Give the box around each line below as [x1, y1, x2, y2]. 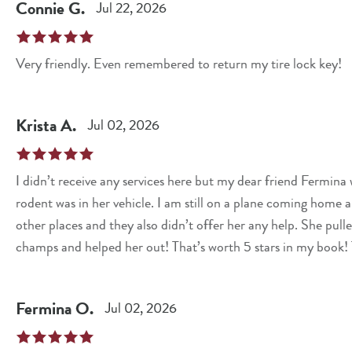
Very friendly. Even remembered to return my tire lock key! [16, 53, 342, 74]
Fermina [16, 295, 71, 321]
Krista [16, 112, 57, 137]
